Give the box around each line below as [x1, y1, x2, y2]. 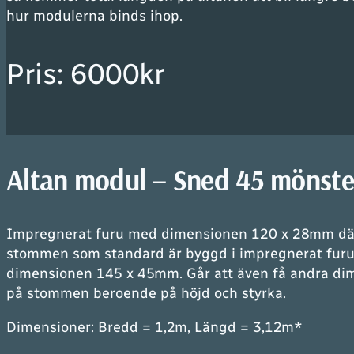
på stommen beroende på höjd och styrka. [6, 284, 286, 302]
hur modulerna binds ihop [6, 7, 179, 24]
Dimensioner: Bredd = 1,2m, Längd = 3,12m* [6, 318, 303, 336]
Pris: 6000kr [6, 57, 164, 91]
